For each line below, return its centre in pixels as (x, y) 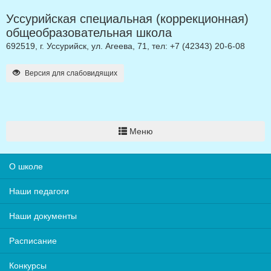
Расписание (33, 241)
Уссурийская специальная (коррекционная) (127, 19)
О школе (26, 166)
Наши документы (43, 216)
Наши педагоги (39, 191)
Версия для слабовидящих (70, 73)
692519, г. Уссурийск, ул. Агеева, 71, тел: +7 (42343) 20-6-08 (126, 46)
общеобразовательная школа (89, 33)
